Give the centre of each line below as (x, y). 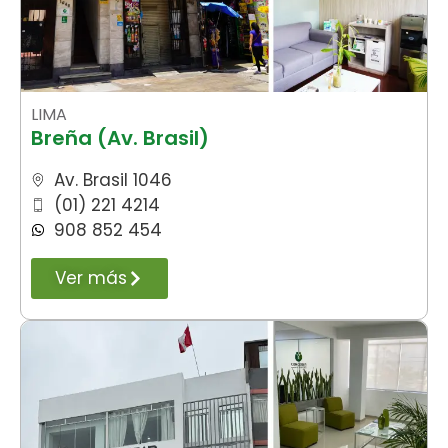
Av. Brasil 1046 (112, 179)
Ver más (91, 277)
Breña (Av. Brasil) (120, 137)
